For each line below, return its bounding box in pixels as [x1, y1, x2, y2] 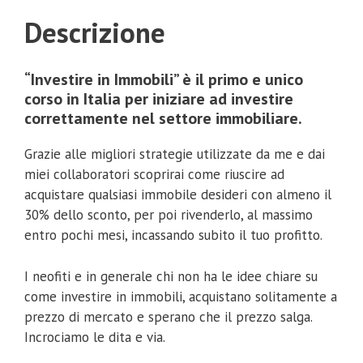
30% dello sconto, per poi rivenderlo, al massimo [24, 206, 313, 224]
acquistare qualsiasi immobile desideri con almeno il [24, 186, 331, 204]
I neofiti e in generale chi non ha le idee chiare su [24, 267, 318, 285]
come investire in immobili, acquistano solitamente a [24, 287, 337, 305]
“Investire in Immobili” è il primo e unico [24, 69, 303, 91]
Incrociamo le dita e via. [24, 327, 165, 346]
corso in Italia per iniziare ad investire [24, 88, 293, 110]
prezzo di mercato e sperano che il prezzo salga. [24, 307, 312, 326]
